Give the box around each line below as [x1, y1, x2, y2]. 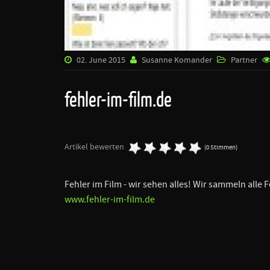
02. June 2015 [75, 54, 125, 66]
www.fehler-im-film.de [64, 193, 155, 206]
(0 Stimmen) [204, 143, 237, 152]
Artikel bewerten [64, 141, 124, 152]
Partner [231, 54, 257, 66]
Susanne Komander [142, 54, 212, 66]
